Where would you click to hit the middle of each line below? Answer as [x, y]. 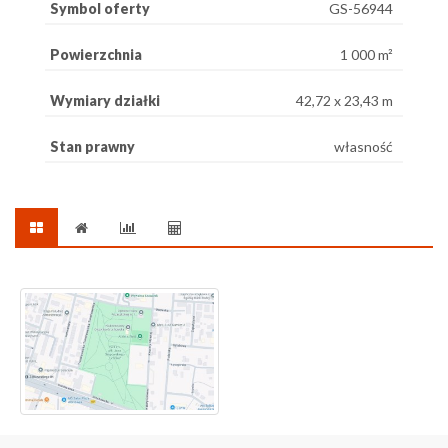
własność [363, 146]
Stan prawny [92, 146]
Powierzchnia [96, 54]
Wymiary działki [105, 100]
